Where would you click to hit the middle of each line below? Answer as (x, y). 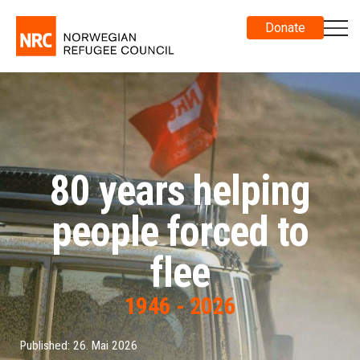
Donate (285, 28)
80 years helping (180, 190)
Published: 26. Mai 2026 (79, 345)
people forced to (180, 231)
